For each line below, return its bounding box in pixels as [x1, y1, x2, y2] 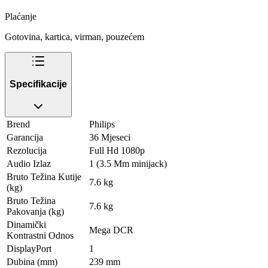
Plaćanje [5, 11, 36, 22]
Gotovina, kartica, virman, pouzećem [5, 31, 144, 42]
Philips [89, 118, 115, 129]
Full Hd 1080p [89, 145, 145, 156]
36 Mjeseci [89, 132, 130, 142]
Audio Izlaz [7, 158, 51, 169]
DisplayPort [7, 243, 51, 254]
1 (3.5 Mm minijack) [89, 158, 167, 169]
